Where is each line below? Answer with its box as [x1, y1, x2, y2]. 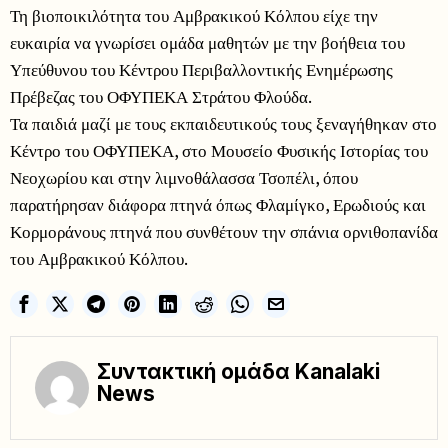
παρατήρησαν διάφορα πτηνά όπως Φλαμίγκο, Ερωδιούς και [10, 192, 426, 216]
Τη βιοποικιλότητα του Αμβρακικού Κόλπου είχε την [10, 3, 378, 27]
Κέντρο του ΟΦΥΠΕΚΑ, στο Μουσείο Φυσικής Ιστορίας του [10, 138, 428, 162]
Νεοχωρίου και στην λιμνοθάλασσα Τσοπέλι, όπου [10, 165, 358, 189]
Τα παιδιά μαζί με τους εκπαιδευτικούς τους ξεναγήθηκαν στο [10, 111, 437, 135]
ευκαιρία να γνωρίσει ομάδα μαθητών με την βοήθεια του [10, 30, 405, 54]
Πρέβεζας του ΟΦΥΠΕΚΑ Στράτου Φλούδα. [10, 84, 312, 108]
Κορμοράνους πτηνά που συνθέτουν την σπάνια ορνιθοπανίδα [10, 219, 438, 243]
